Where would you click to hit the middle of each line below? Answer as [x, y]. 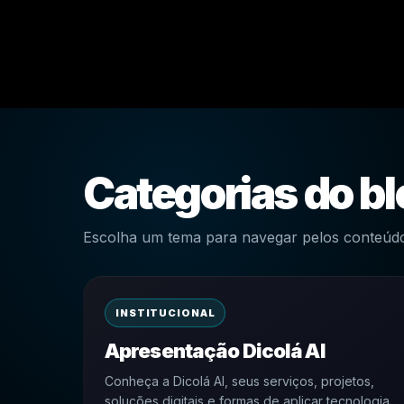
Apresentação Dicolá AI [215, 351]
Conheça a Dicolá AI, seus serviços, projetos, [239, 381]
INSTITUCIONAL [165, 313]
